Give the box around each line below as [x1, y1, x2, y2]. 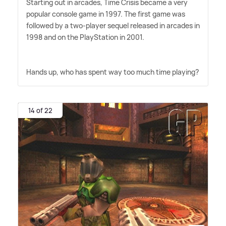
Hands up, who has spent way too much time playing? [26, 67, 199, 77]
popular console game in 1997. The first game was [26, 9, 185, 19]
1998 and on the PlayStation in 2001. [26, 32, 144, 42]
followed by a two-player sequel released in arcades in [26, 20, 200, 30]
